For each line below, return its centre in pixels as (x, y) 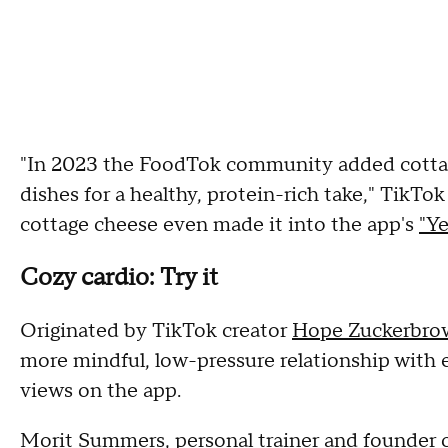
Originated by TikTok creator (156, 330)
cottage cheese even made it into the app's (219, 224)
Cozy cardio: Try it (119, 277)
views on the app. (103, 390)
